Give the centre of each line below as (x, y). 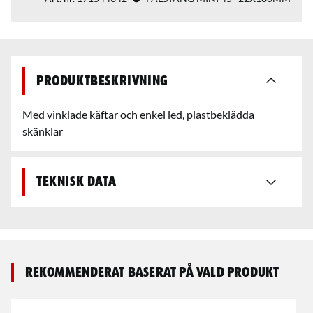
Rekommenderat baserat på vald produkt (152, 272)
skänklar (43, 131)
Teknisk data (77, 182)
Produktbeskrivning (102, 81)
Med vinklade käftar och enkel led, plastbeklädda (138, 114)
